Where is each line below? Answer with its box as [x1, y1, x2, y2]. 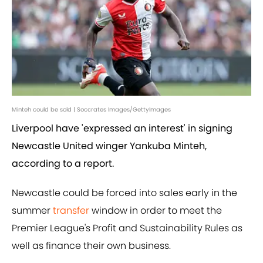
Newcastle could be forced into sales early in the [12, 186, 237, 200]
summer [12, 204, 53, 218]
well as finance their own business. [12, 239, 171, 253]
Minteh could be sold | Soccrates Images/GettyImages [12, 105, 171, 114]
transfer [53, 204, 89, 218]
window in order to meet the [89, 204, 222, 218]
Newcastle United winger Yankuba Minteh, [12, 139, 207, 153]
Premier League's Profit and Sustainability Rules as [12, 221, 242, 235]
